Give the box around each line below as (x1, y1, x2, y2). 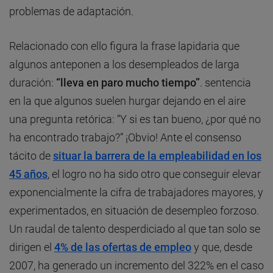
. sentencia (200, 76, 251, 90)
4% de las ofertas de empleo (54, 241, 191, 254)
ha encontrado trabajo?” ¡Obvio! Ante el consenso (9, 131, 241, 144)
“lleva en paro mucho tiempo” (56, 76, 200, 90)
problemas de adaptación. (9, 5, 133, 18)
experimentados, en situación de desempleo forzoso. (9, 204, 259, 218)
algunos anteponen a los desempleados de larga (9, 58, 239, 71)
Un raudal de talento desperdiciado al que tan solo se (9, 222, 260, 236)
